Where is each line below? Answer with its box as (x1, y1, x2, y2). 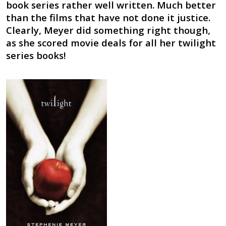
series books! (6, 49, 66, 62)
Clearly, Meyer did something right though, (6, 24, 210, 37)
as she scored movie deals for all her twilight (6, 36, 216, 49)
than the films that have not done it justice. (6, 11, 210, 24)
